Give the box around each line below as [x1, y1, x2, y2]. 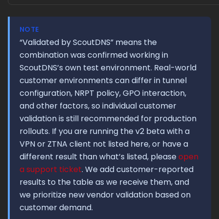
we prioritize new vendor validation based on [20, 189, 191, 200]
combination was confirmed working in [20, 49, 168, 61]
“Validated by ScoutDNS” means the [20, 37, 157, 48]
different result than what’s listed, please [20, 151, 178, 162]
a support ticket [20, 164, 82, 175]
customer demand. [20, 202, 93, 213]
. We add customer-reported [82, 164, 194, 175]
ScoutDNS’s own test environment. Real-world [20, 62, 197, 73]
